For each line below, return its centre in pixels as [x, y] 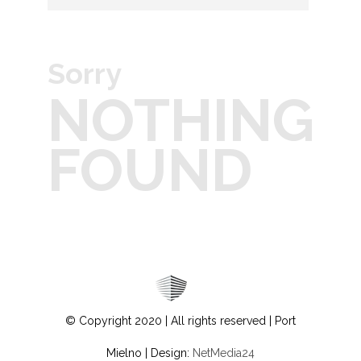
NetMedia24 [224, 353]
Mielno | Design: [149, 353]
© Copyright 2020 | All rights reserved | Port [180, 321]
